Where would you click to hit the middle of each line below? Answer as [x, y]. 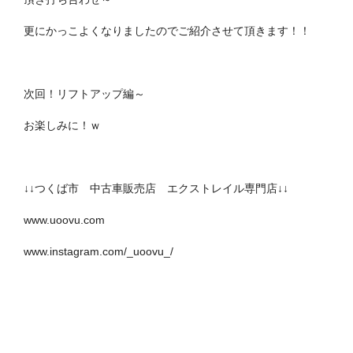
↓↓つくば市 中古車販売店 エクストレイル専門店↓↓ [156, 189]
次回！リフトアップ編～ [84, 94]
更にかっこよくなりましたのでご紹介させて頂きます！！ [167, 31]
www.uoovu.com [64, 220]
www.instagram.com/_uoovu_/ [98, 252]
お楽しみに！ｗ [62, 126]
